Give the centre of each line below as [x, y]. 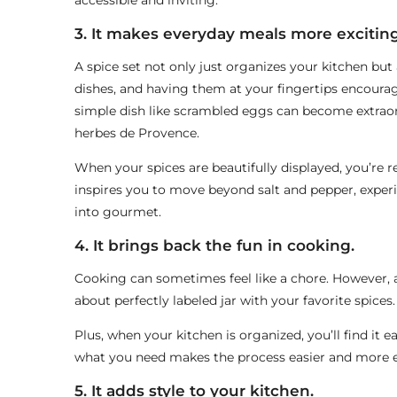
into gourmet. [117, 212]
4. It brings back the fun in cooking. [214, 246]
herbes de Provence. [136, 133]
